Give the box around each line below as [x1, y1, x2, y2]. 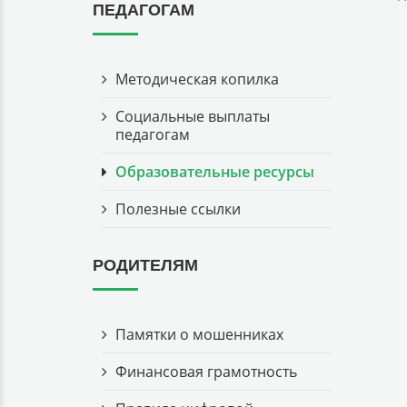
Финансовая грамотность [115, 362, 297, 382]
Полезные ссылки [115, 199, 241, 219]
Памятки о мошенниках [115, 324, 283, 344]
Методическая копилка [115, 69, 279, 89]
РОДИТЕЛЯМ [93, 256, 198, 274]
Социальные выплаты [115, 106, 270, 126]
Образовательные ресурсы [115, 162, 314, 182]
